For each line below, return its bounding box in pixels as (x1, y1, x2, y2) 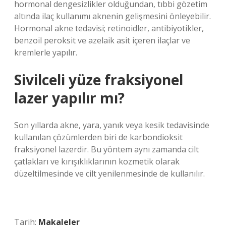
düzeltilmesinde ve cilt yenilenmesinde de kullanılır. (14, 168, 205, 179)
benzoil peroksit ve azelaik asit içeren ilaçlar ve (14, 35, 190, 46)
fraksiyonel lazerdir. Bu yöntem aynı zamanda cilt (14, 144, 199, 155)
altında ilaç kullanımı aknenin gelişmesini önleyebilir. (14, 11, 211, 22)
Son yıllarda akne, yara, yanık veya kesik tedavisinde (14, 120, 209, 131)
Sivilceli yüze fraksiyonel (14, 70, 183, 89)
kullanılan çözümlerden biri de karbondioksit (14, 132, 183, 143)
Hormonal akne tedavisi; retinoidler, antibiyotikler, (14, 23, 204, 34)
